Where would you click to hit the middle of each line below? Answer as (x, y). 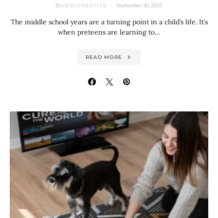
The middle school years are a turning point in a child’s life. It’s (109, 22)
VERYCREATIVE (84, 5)
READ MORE (104, 57)
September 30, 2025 (139, 5)
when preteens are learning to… (109, 32)
